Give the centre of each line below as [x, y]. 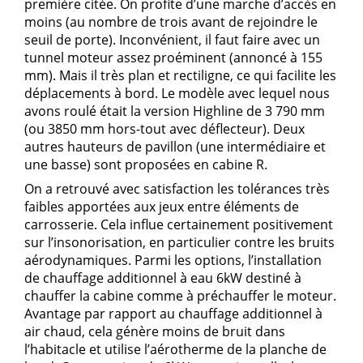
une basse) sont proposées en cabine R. [146, 164]
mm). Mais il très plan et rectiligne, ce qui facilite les [180, 75]
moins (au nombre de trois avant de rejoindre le [171, 21]
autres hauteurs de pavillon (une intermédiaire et [175, 146]
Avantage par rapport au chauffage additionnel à [173, 313]
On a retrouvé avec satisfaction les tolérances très [177, 188]
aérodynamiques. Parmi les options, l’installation [173, 260]
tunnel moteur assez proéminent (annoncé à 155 [173, 57]
